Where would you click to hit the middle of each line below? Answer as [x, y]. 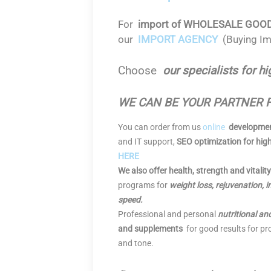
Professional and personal [168, 214]
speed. [130, 200]
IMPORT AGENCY [178, 39]
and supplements [150, 229]
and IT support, [147, 142]
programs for [144, 185]
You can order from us [160, 127]
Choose [140, 70]
